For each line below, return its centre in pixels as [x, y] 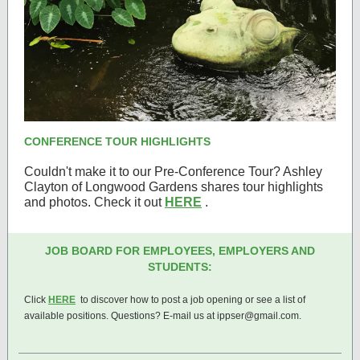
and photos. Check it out [94, 202]
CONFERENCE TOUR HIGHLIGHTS [117, 141]
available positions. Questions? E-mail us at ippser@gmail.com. [163, 316]
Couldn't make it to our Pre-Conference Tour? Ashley [173, 172]
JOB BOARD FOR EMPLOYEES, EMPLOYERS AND [180, 251]
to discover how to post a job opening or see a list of [193, 300]
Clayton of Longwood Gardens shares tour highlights [174, 187]
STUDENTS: [180, 267]
